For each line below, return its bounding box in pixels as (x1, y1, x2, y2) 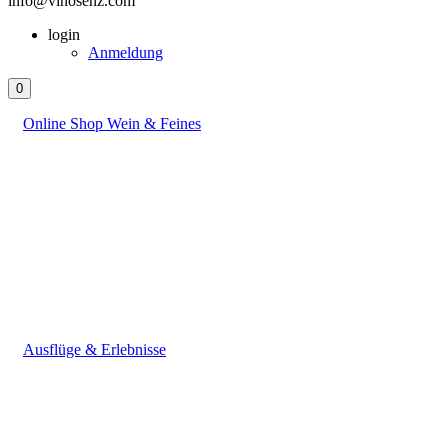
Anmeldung (88, 44, 163, 61)
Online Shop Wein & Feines (23, 115, 201, 132)
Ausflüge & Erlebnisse (23, 341, 166, 358)
